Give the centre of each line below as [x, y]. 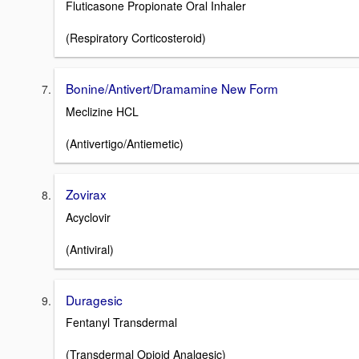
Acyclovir [88, 217]
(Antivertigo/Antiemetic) [125, 143]
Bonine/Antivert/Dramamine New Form [172, 89]
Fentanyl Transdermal [121, 323]
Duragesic [94, 299]
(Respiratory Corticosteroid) [136, 38]
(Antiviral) [90, 249]
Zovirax [86, 194]
